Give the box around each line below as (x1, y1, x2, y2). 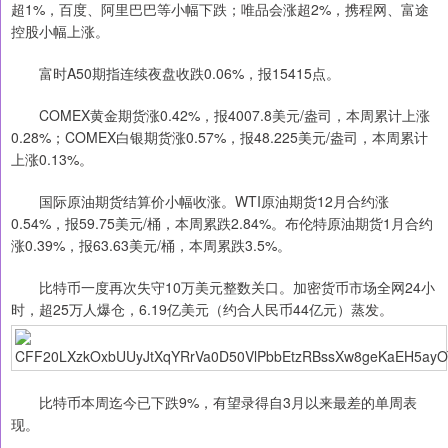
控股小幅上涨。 (11, 21, 109, 42)
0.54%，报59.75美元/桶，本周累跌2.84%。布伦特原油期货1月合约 (11, 213, 433, 234)
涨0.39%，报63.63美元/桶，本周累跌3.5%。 (11, 235, 291, 256)
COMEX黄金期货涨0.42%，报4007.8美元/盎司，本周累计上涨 (11, 105, 430, 126)
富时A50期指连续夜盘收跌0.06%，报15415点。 (11, 63, 340, 84)
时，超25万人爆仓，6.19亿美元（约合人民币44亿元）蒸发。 (11, 299, 393, 320)
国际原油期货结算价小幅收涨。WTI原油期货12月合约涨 (11, 191, 389, 212)
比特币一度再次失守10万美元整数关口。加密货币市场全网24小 (11, 277, 435, 298)
